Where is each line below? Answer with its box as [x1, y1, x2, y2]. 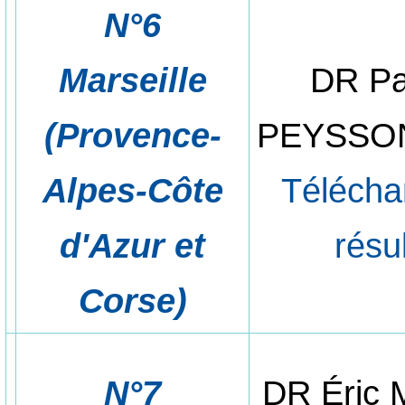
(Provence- [43, 115, 221, 155]
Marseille [58, 60, 207, 99]
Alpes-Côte [42, 170, 223, 210]
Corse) [78, 280, 187, 320]
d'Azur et [60, 225, 206, 265]
